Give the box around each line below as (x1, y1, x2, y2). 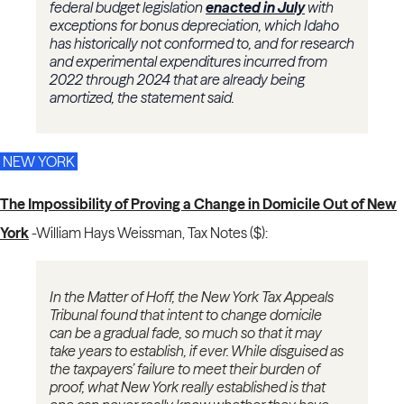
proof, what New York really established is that (50, 378, 326, 397)
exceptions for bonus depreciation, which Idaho (50, 16, 339, 35)
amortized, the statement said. (50, 88, 234, 107)
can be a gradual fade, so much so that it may (50, 324, 322, 343)
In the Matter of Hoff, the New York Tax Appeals (50, 288, 334, 307)
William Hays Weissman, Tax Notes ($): (36, 224, 268, 243)
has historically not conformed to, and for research (50, 34, 354, 53)
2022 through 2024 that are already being (50, 70, 305, 89)
